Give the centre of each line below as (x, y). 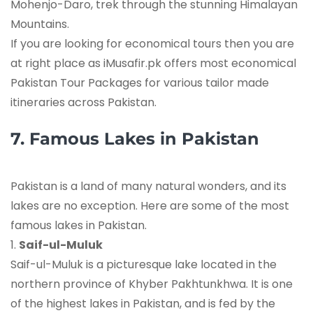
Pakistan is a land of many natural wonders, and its (148, 186)
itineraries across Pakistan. (83, 102)
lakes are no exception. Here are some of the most (150, 205)
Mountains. (40, 24)
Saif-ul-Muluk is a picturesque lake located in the (144, 264)
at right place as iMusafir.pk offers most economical (153, 63)
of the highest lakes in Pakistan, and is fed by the (143, 303)
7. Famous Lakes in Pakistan (135, 138)
